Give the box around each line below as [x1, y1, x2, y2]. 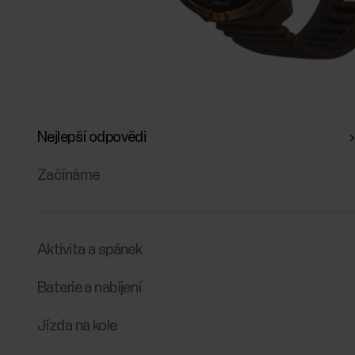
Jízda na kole [37, 319, 117, 334]
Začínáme [37, 168, 100, 184]
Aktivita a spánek [37, 242, 143, 258]
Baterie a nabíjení [37, 280, 142, 296]
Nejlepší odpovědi [37, 130, 147, 145]
